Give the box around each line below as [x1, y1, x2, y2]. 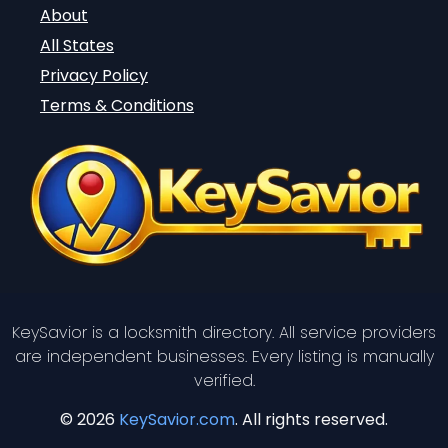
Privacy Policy [40, 63, 148, 87]
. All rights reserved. [235, 407, 388, 431]
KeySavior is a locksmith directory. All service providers [12, 321, 436, 345]
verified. [193, 369, 255, 393]
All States [40, 33, 114, 57]
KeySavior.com [119, 407, 235, 431]
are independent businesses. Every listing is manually [14, 345, 434, 369]
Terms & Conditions [40, 93, 194, 117]
